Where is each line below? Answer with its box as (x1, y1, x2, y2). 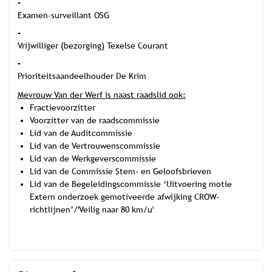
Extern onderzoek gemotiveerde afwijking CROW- (30, 191, 219, 202)
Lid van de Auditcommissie (30, 127, 132, 138)
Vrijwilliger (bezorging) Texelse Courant (18, 40, 168, 50)
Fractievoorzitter (30, 102, 95, 112)
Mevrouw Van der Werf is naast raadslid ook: (18, 89, 186, 100)
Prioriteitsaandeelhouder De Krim (18, 70, 146, 81)
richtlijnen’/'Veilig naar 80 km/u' (30, 204, 154, 214)
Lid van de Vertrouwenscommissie (30, 140, 160, 151)
